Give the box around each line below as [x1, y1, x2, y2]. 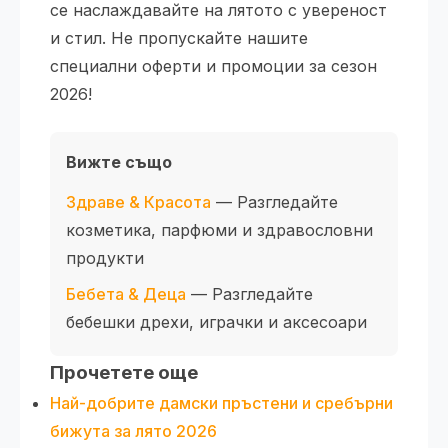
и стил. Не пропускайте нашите [50, 27, 308, 48]
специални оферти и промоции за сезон [50, 55, 377, 76]
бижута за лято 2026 [50, 420, 217, 441]
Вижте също [66, 151, 172, 172]
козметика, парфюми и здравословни [66, 219, 373, 240]
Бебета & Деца [66, 283, 186, 304]
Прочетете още [50, 360, 198, 384]
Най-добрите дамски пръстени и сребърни [50, 392, 393, 413]
